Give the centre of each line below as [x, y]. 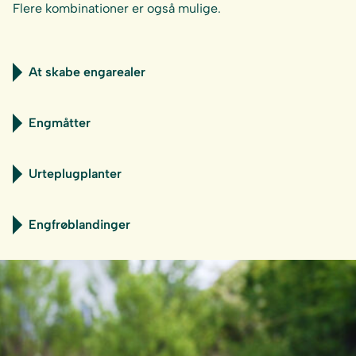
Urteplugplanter [75, 174]
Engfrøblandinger [79, 225]
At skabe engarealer [87, 72]
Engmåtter [60, 123]
